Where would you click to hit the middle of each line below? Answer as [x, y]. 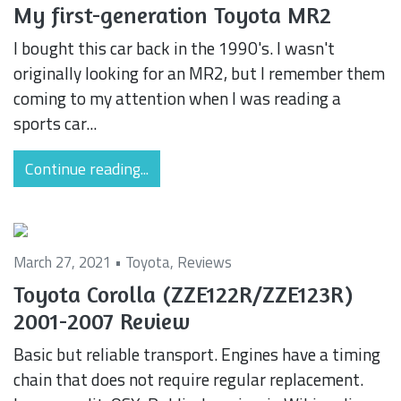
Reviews [205, 262]
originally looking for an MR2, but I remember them [199, 73]
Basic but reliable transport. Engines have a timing [197, 354]
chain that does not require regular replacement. [188, 379]
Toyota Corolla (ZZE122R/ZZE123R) [183, 294]
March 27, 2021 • [69, 262]
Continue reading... [87, 168]
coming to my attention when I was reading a [177, 98]
